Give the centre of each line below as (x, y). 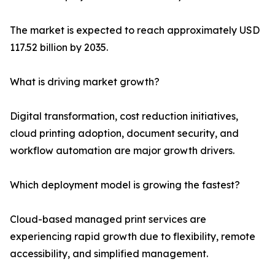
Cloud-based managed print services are (108, 219)
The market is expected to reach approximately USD (135, 30)
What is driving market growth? (85, 82)
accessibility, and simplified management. (109, 254)
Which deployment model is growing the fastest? (125, 185)
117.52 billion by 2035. (59, 48)
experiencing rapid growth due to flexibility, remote (133, 237)
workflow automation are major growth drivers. (122, 151)
